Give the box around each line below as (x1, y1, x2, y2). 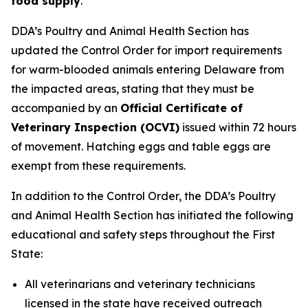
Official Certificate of (120, 100, 243, 115)
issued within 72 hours (179, 120, 296, 134)
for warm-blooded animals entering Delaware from (11, 62, 284, 76)
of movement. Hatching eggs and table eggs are (11, 139, 271, 153)
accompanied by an (11, 100, 120, 115)
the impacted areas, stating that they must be (11, 81, 254, 96)
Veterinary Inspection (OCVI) (11, 120, 179, 134)
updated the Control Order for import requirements (11, 43, 282, 57)
